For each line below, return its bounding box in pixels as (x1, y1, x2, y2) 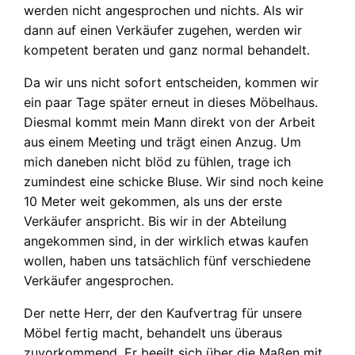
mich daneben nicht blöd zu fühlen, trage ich (24, 153, 291, 170)
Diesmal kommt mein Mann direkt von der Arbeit (24, 113, 315, 130)
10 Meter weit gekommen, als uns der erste (24, 193, 282, 209)
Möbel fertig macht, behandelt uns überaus (24, 324, 282, 341)
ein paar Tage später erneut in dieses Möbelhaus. (24, 94, 318, 110)
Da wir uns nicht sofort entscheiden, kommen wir (24, 74, 319, 90)
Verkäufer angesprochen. (24, 272, 174, 288)
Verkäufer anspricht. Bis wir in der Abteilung (24, 212, 287, 229)
